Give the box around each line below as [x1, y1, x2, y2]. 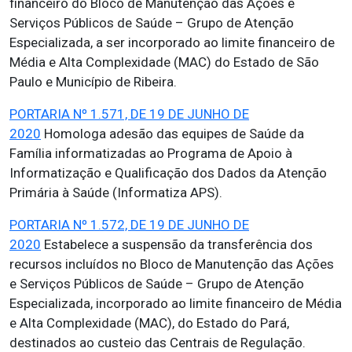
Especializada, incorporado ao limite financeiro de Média [9, 295, 342, 311]
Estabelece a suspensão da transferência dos [41, 236, 313, 252]
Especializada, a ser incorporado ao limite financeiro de [9, 35, 335, 50]
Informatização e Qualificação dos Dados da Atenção [9, 165, 327, 181]
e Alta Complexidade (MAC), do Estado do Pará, [9, 315, 289, 331]
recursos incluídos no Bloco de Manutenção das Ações [9, 256, 334, 272]
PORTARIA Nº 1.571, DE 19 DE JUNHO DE [9, 106, 249, 122]
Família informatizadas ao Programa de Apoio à [9, 145, 292, 161]
